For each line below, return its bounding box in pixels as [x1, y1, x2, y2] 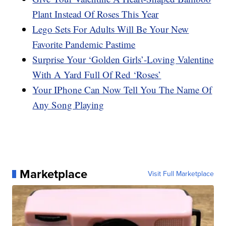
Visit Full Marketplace [147, 168, 214, 179]
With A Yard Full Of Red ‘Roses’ [32, 68, 161, 81]
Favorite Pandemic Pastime [32, 37, 136, 50]
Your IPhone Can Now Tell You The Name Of [32, 83, 212, 96]
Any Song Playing [32, 98, 104, 111]
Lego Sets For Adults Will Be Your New [32, 22, 189, 35]
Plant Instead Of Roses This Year [32, 7, 159, 20]
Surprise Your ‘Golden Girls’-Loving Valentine [32, 52, 214, 66]
